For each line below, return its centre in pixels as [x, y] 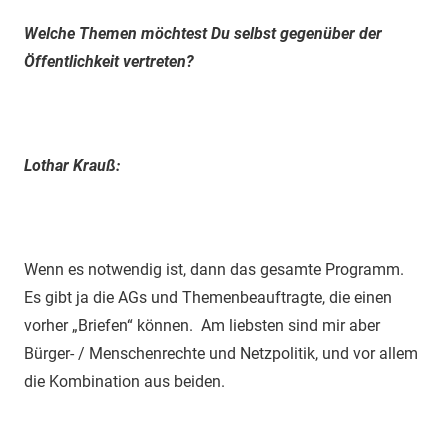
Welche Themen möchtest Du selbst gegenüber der [203, 33]
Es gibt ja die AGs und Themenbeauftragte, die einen [208, 297]
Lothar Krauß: [72, 165]
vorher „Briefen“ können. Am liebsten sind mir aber [202, 325]
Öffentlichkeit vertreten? [109, 61]
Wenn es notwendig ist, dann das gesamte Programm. [214, 269]
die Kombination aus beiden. [124, 381]
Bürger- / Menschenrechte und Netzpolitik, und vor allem [221, 353]
